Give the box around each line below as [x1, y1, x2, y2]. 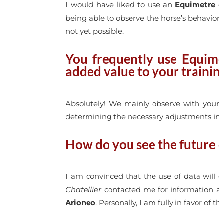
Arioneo [66, 198, 96, 208]
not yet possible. [66, 26, 124, 36]
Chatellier [66, 185, 102, 195]
